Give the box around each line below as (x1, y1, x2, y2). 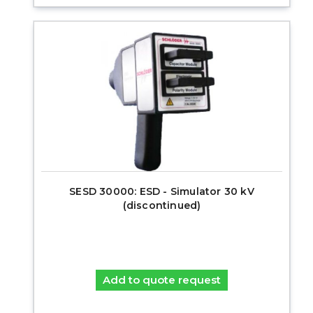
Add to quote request (103, 272, 221, 286)
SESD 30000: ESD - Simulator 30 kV (69, 184, 254, 198)
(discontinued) (122, 198, 201, 212)
